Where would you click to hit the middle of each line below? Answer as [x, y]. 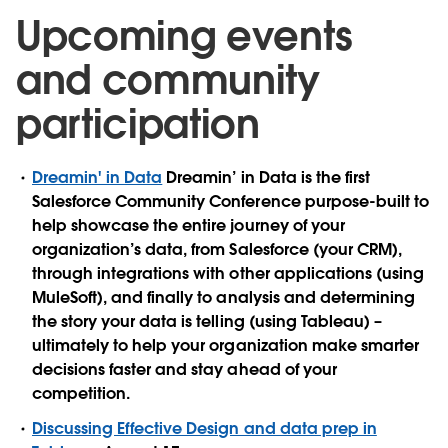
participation [138, 123]
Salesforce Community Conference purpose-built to [230, 201]
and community [168, 79]
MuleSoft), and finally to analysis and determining [223, 297]
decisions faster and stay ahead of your [184, 369]
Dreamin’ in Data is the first [266, 177]
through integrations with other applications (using [228, 273]
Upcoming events [184, 35]
